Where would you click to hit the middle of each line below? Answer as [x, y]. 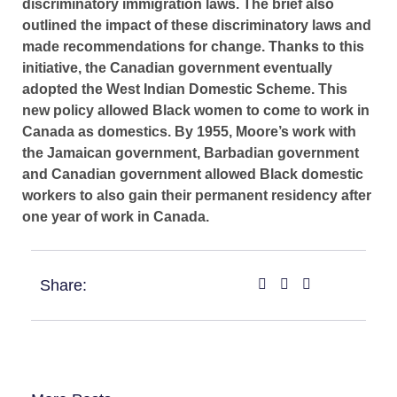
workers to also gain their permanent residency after [197, 196]
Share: [63, 285]
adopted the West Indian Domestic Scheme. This [185, 90]
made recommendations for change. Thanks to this [193, 47]
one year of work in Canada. [116, 217]
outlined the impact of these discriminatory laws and [197, 26]
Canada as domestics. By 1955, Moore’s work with [189, 132]
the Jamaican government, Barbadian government [191, 153]
